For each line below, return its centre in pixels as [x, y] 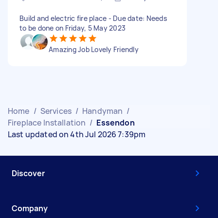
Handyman [103, 111]
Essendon [116, 122]
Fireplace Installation [47, 122]
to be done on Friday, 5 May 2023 [73, 28]
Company [30, 208]
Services [56, 111]
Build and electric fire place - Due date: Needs [93, 18]
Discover [28, 173]
